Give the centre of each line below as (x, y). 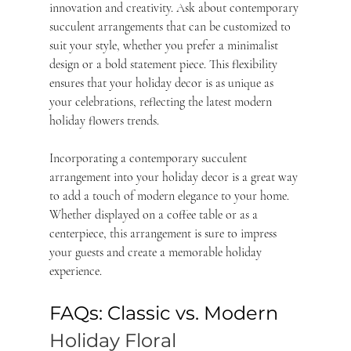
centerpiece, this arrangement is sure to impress (164, 233)
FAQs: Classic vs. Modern (166, 313)
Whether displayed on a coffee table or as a (155, 214)
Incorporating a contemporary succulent (149, 158)
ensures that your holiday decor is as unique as (163, 83)
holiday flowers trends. (104, 120)
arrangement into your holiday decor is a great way (175, 177)
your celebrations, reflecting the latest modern (162, 101)
